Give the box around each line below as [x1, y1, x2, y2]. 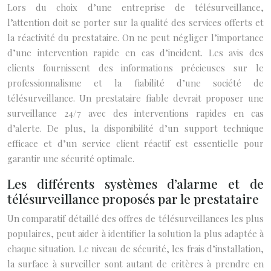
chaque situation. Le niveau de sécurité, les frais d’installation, [7, 243, 264, 255]
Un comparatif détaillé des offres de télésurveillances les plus [7, 212, 264, 224]
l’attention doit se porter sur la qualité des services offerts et [7, 16, 264, 28]
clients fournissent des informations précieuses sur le [7, 62, 264, 74]
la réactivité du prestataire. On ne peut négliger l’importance [7, 31, 264, 44]
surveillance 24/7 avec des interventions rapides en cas [7, 107, 264, 119]
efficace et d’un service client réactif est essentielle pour [7, 137, 264, 149]
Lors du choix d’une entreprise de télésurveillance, [7, 1, 264, 13]
